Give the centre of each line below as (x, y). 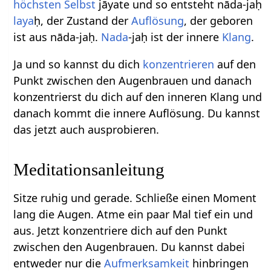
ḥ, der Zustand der (83, 21)
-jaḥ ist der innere (175, 37)
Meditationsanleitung (89, 170)
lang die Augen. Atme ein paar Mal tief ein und (133, 214)
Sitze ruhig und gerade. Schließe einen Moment (135, 198)
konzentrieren (179, 64)
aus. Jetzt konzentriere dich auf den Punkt (121, 231)
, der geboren (219, 21)
